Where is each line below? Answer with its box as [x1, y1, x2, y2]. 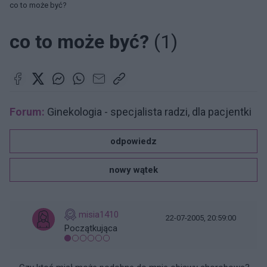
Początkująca [64, 223, 117, 234]
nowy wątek [109, 164, 158, 175]
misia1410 [79, 209, 119, 220]
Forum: [10, 105, 45, 118]
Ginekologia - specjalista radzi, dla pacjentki [45, 105, 252, 118]
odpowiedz [110, 136, 157, 147]
